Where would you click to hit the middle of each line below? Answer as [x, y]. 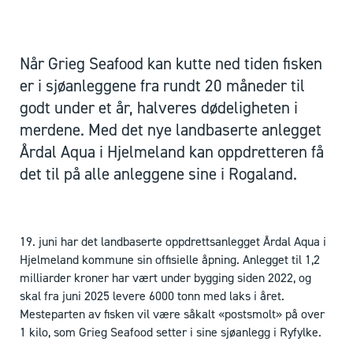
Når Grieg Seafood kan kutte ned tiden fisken [171, 64]
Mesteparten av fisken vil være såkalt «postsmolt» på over [172, 314]
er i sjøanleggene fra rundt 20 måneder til [162, 86]
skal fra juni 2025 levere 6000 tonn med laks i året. [152, 296]
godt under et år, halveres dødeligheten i [159, 108]
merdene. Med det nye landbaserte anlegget [171, 130]
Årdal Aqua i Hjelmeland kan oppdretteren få [172, 152]
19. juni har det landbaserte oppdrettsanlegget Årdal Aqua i [173, 242]
